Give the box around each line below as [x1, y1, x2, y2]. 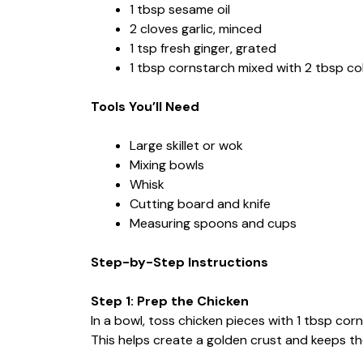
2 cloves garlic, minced [130, 19, 262, 37]
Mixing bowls [130, 156, 204, 173]
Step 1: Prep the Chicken [91, 292, 249, 310]
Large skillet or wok [130, 136, 243, 154]
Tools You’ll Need [91, 97, 199, 115]
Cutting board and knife [130, 194, 271, 212]
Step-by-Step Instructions [91, 253, 268, 271]
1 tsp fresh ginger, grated [130, 39, 276, 57]
